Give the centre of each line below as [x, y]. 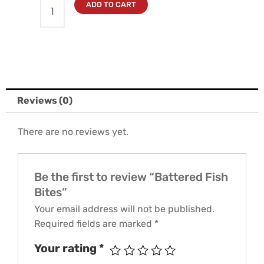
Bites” [50, 193]
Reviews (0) [45, 100]
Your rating [66, 249]
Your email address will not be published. [124, 209]
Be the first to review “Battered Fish [131, 177]
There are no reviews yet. [73, 132]
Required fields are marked [94, 224]
